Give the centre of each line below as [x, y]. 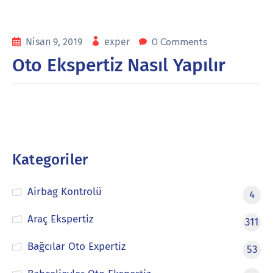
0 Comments [180, 42]
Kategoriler [50, 160]
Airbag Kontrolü [64, 192]
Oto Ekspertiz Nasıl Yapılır [119, 65]
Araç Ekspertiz [60, 219]
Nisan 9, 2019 [55, 42]
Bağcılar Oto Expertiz [76, 246]
